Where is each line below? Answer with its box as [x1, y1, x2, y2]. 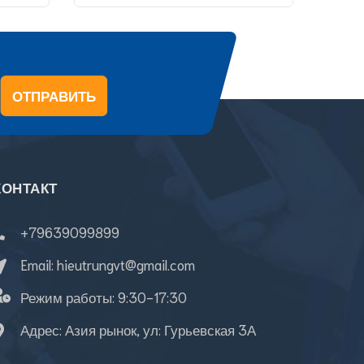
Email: [20, 255, 57, 273]
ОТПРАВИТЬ [11, 86, 96, 105]
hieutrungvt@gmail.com [57, 255, 195, 273]
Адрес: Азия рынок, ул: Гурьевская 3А [20, 320, 256, 338]
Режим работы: [20, 288, 118, 305]
